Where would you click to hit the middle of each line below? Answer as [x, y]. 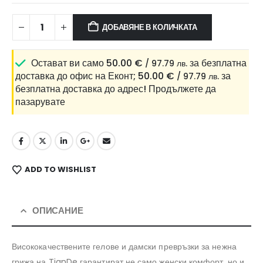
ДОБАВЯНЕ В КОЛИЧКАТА [150, 27]
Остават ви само [69, 63]
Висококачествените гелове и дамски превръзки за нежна [124, 247]
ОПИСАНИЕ [58, 211]
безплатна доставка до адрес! [81, 89]
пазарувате [40, 102]
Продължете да [182, 89]
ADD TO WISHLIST [60, 170]
